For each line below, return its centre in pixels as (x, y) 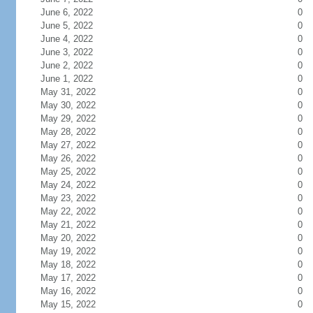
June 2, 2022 (66, 65)
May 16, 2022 (68, 291)
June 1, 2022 (66, 79)
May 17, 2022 (68, 278)
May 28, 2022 (68, 132)
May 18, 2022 (68, 264)
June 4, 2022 (66, 39)
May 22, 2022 (68, 211)
